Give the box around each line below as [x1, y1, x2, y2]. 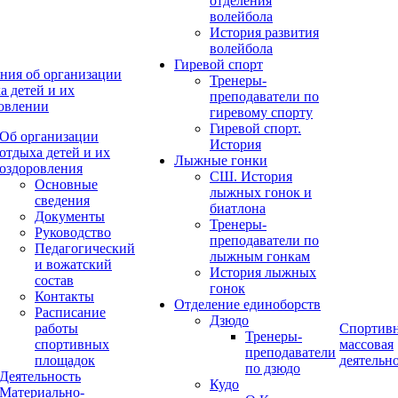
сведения [35, 193, 90, 208]
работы [35, 321, 78, 336]
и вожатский [35, 257, 112, 272]
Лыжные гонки [174, 153, 267, 168]
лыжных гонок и [210, 185, 312, 200]
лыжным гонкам [210, 249, 310, 264]
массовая [339, 337, 394, 352]
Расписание [35, 305, 106, 320]
